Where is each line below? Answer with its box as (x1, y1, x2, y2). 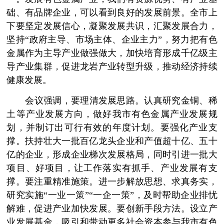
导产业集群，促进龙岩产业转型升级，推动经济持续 (6, 61, 217, 72)
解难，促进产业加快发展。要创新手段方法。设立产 (6, 203, 217, 214)
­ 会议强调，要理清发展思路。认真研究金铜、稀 (6, 95, 217, 106)
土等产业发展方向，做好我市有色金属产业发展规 (6, 109, 217, 119)
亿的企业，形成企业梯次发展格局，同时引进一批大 (6, 149, 217, 160)
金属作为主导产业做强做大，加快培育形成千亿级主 (6, 48, 217, 58)
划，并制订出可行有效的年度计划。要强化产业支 (6, 122, 217, 133)
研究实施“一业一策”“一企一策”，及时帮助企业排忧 (6, 190, 217, 200)
